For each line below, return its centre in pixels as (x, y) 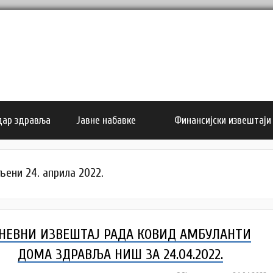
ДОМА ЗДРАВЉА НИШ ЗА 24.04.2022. (121, 255)
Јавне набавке (106, 120)
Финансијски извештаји (223, 120)
